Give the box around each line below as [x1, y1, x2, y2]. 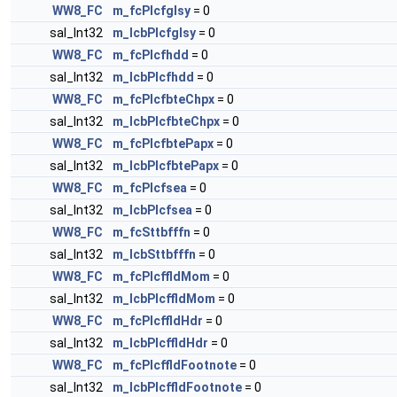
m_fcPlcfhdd [113, 48, 189, 62]
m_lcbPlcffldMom [113, 292, 215, 306]
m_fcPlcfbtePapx [113, 136, 214, 151]
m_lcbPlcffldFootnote [113, 380, 242, 394]
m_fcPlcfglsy [113, 4, 191, 18]
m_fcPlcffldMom [113, 269, 210, 284]
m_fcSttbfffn [113, 225, 191, 239]
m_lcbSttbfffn [113, 247, 196, 261]
